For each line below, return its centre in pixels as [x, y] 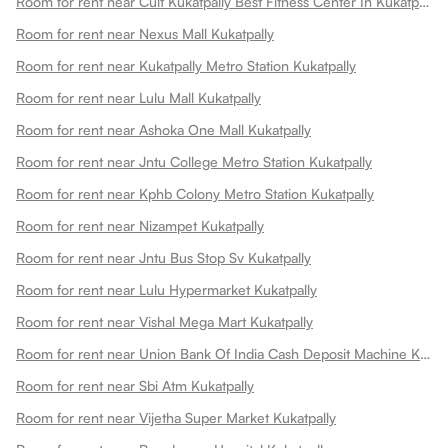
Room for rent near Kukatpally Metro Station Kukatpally [186, 65]
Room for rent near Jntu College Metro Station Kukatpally [194, 161]
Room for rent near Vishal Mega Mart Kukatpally [164, 321]
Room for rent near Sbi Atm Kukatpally [135, 385]
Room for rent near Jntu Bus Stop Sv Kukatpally [163, 257]
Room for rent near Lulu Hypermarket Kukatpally [166, 289]
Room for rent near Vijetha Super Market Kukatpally [176, 417]
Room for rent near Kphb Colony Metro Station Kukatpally [195, 193]
